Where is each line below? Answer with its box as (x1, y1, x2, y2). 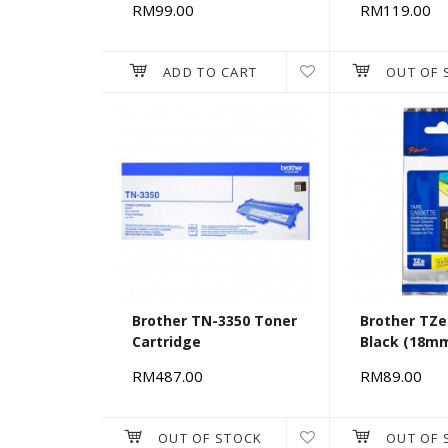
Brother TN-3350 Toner (132, 311, 297, 331)
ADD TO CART (163, 63, 258, 82)
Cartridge (132, 332, 201, 352)
